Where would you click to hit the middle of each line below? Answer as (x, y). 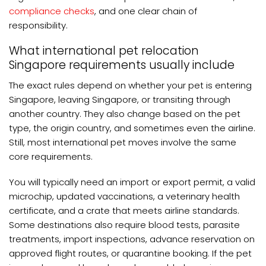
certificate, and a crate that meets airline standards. (124, 211)
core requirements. (51, 156)
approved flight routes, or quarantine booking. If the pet (130, 254)
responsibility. (38, 25)
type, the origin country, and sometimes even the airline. (132, 128)
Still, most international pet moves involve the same (123, 142)
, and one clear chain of (146, 11)
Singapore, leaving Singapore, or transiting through (120, 99)
